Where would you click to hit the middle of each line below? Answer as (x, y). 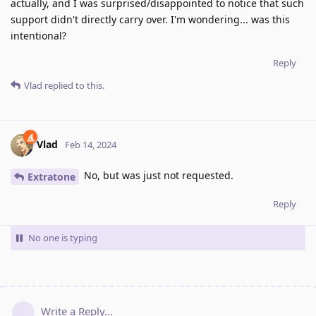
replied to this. (73, 85)
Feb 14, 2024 (91, 144)
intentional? (38, 35)
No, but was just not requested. (157, 175)
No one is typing (63, 237)
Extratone (51, 176)
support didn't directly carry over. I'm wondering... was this (150, 19)
